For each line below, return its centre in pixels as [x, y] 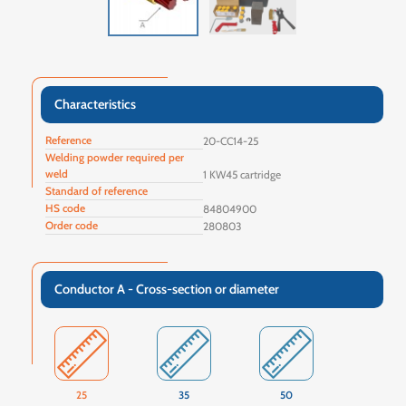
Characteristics [95, 105]
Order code [72, 226]
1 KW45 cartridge [242, 175]
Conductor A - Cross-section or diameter [167, 290]
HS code [65, 208]
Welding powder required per [115, 158]
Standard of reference [97, 191]
